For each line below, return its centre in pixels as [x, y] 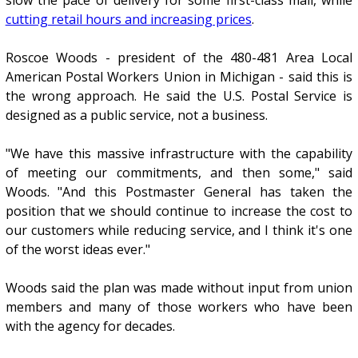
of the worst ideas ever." [78, 249]
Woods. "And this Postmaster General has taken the [179, 191]
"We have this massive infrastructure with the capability [179, 153]
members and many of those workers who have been [179, 306]
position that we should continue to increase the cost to [179, 211]
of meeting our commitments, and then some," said [179, 172]
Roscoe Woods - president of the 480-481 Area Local [179, 57]
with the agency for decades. [90, 326]
